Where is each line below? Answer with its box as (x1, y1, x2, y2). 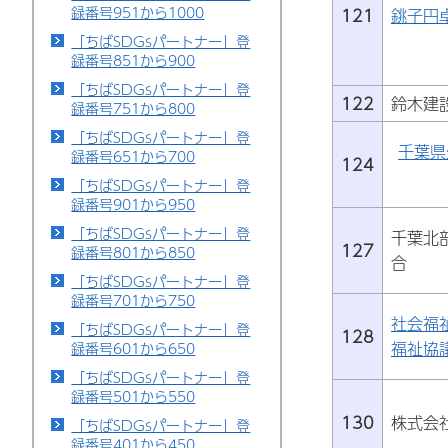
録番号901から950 (71, 193, 196, 215)
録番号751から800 (71, 97, 196, 119)
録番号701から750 (71, 289, 196, 311)
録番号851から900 (71, 49, 196, 71)
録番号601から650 (71, 337, 196, 359)
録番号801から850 (71, 241, 196, 263)
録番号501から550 (71, 385, 196, 407)
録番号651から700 (71, 145, 196, 167)
